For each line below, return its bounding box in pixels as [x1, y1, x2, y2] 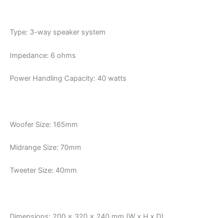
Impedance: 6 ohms [10, 51, 76, 60]
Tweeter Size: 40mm [10, 166, 77, 175]
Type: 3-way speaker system [10, 28, 106, 37]
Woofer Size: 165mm [10, 120, 78, 129]
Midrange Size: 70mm [10, 143, 81, 152]
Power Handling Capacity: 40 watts [10, 74, 127, 83]
